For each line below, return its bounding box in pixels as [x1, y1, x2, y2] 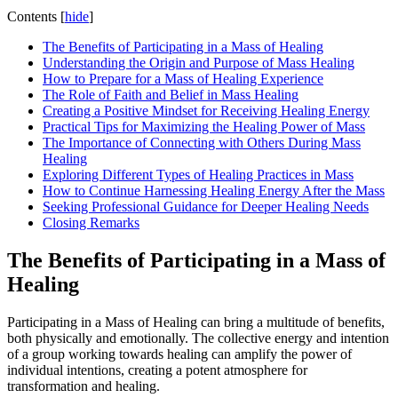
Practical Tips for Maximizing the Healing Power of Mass [43, 118, 365, 134]
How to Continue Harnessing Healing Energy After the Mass [43, 182, 385, 198]
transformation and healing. [7, 378, 160, 394]
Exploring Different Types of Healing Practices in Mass [43, 166, 354, 182]
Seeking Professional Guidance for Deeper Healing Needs [43, 198, 369, 214]
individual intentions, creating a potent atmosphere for [7, 362, 307, 378]
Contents [7, 8, 57, 24]
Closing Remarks [43, 214, 139, 230]
